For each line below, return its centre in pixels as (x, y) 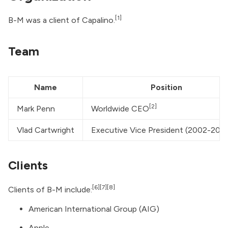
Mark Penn (36, 109)
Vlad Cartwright (46, 130)
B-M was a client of (45, 20)
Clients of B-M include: (50, 189)
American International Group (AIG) (94, 209)
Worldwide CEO (120, 109)
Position (166, 88)
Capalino (98, 20)
